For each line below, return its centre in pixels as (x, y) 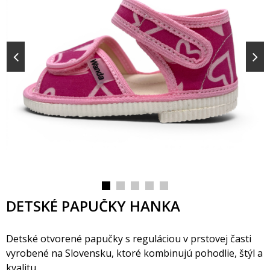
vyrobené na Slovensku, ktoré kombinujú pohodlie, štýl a (134, 253)
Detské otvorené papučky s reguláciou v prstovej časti (129, 239)
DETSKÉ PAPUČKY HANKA (93, 206)
